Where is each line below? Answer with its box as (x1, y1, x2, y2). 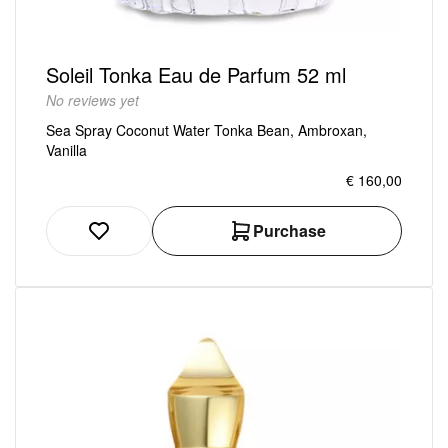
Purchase (252, 219, 326, 243)
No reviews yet (46, 90, 139, 111)
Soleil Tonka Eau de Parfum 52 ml (46, 60, 346, 90)
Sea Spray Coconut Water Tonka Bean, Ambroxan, (46, 120, 367, 141)
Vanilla (46, 140, 87, 161)
